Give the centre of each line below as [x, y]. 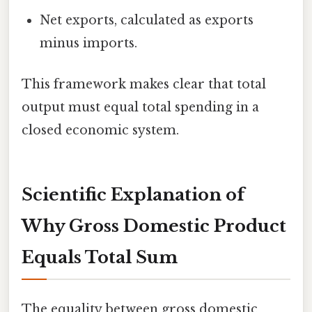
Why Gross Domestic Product [154, 226]
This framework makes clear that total [144, 85]
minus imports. [89, 43]
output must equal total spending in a [140, 108]
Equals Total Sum [100, 257]
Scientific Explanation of [133, 194]
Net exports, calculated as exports [147, 20]
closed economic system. [100, 131]
